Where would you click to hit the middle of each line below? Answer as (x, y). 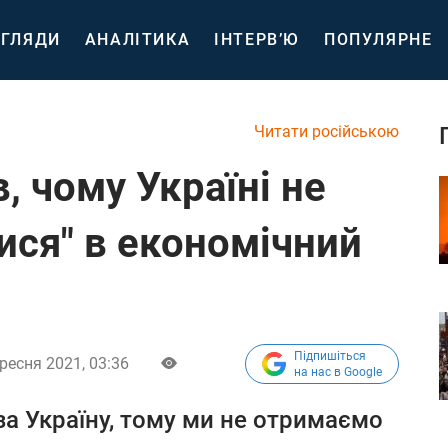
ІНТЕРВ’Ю (257, 39)
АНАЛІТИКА (137, 39)
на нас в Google (338, 372)
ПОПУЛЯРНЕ (378, 39)
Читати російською (326, 131)
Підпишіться (330, 356)
